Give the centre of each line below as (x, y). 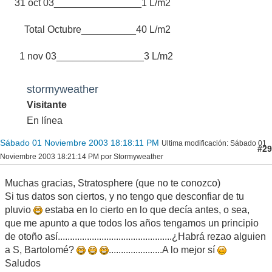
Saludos (23, 263)
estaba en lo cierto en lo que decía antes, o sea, (146, 209)
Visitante (47, 104)
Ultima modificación (194, 143)
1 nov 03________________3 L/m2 (89, 56)
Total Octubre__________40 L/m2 (88, 29)
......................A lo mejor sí (163, 250)
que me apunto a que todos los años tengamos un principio (132, 223)
